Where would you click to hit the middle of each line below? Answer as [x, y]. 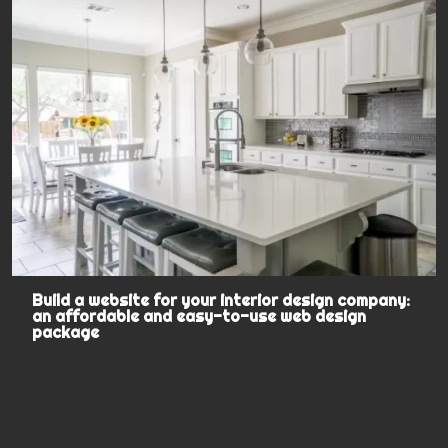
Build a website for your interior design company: [221, 300]
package [66, 332]
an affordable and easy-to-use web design [199, 316]
